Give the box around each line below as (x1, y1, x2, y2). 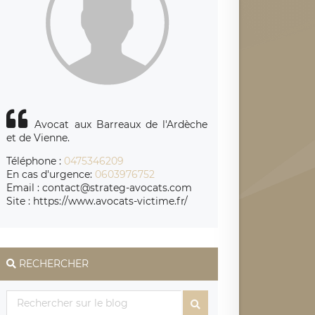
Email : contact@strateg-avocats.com (6, 181, 193, 194)
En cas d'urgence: (6, 167, 96, 181)
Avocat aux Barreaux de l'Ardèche (34, 117, 208, 131)
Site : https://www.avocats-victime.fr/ (6, 194, 188, 207)
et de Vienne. (6, 131, 70, 144)
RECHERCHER (19, 257, 89, 270)
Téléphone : (6, 154, 65, 167)
